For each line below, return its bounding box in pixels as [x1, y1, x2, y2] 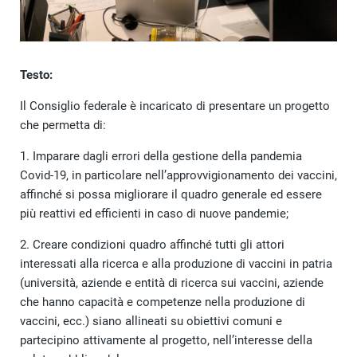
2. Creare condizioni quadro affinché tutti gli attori [20, 237, 284, 252]
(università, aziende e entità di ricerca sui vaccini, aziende [20, 275, 324, 290]
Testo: [20, 67, 53, 82]
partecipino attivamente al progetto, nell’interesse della [20, 332, 312, 347]
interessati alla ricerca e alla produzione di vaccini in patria [20, 256, 332, 271]
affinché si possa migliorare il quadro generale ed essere [20, 186, 322, 202]
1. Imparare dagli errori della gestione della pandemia [20, 148, 302, 163]
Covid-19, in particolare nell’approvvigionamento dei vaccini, [20, 167, 337, 182]
